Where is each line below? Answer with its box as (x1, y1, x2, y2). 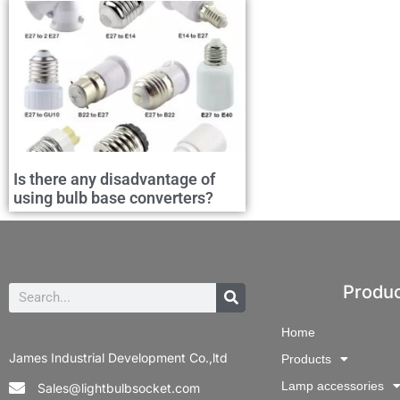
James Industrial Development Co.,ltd (9, 349, 228, 365)
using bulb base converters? (13, 187, 213, 207)
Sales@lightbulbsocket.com (37, 379, 200, 396)
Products (281, 351, 331, 366)
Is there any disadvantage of (13, 169, 215, 188)
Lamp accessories (281, 378, 384, 393)
